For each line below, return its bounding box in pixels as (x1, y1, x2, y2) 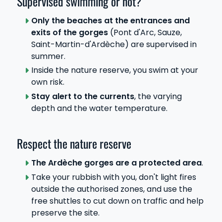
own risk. (31, 76, 64, 88)
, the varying (134, 91, 182, 103)
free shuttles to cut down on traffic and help (31, 195, 204, 207)
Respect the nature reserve (17, 135, 131, 153)
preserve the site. (31, 207, 100, 219)
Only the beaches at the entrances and (31, 14, 190, 26)
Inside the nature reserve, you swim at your (31, 64, 198, 76)
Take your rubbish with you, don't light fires (31, 171, 196, 183)
